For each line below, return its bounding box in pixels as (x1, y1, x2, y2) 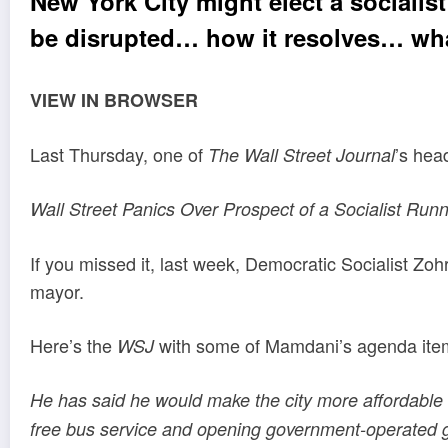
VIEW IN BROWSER (30, 87, 198, 114)
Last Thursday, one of (30, 140, 208, 167)
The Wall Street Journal (208, 141, 395, 167)
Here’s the (30, 331, 117, 358)
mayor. (30, 278, 84, 305)
